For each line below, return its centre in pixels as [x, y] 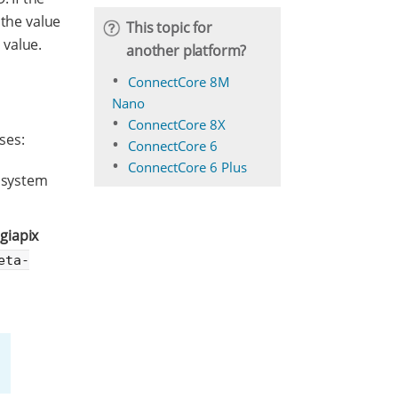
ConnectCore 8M [179, 82]
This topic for [169, 28]
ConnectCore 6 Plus [187, 167]
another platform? [187, 51]
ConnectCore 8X [177, 124]
